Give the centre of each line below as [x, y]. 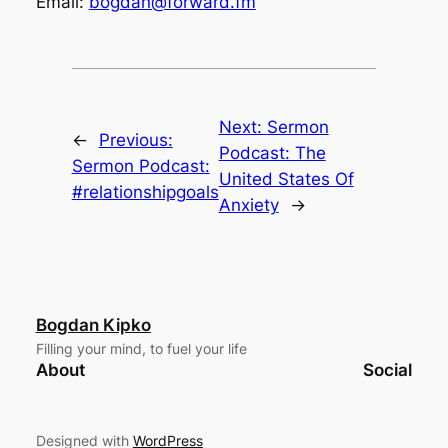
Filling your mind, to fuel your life [141, 349]
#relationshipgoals [145, 192]
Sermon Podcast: [140, 166]
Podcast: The [272, 153]
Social [388, 370]
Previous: [135, 140]
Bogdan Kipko [93, 325]
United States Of [286, 179]
